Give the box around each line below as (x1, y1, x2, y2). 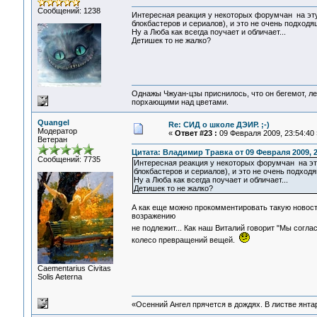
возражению (131, 212, 175, 221)
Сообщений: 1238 (37, 6, 100, 15)
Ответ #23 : (174, 129, 217, 137)
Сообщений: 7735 (37, 155, 100, 163)
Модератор (37, 127, 77, 135)
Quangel (37, 118, 69, 127)
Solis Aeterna (37, 272, 82, 281)
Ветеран (37, 135, 67, 144)
